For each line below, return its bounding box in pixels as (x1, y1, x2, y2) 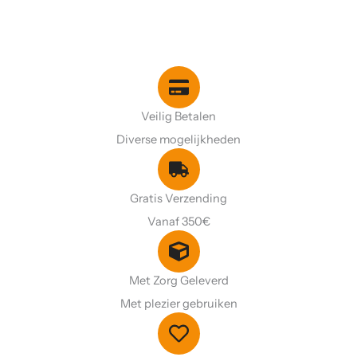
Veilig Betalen (141, 109, 216, 124)
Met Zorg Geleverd (128, 273, 229, 288)
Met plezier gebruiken (120, 296, 237, 312)
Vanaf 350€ (147, 214, 210, 229)
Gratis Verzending (130, 191, 227, 206)
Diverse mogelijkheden (116, 132, 241, 147)
